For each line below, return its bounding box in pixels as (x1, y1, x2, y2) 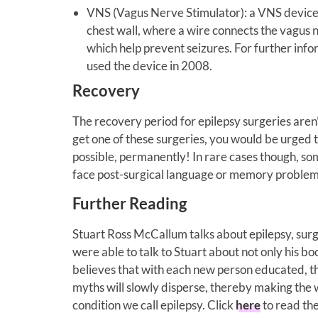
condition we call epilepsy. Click (72, 297, 236, 312)
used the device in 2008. (87, 57, 212, 73)
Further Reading (72, 193, 187, 213)
